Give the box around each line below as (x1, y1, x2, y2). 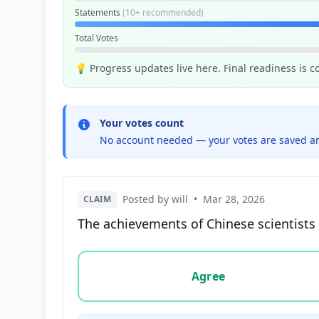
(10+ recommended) (122, 6, 204, 19)
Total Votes (75, 32, 118, 44)
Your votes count (100, 116, 184, 130)
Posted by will (122, 192, 188, 206)
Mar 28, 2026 (203, 192, 265, 206)
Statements (75, 6, 122, 19)
